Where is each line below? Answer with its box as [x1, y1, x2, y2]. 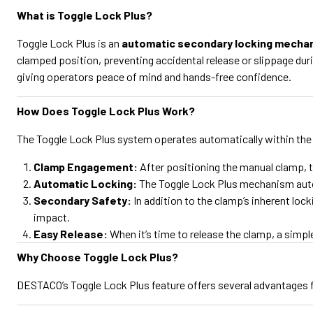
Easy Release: [34, 227, 108, 240]
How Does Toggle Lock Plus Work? [17, 104, 195, 117]
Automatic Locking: [34, 177, 137, 190]
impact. [34, 210, 70, 224]
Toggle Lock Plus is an [17, 36, 122, 50]
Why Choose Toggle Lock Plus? [17, 250, 178, 263]
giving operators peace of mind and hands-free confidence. [17, 70, 291, 83]
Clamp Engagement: [34, 160, 138, 173]
